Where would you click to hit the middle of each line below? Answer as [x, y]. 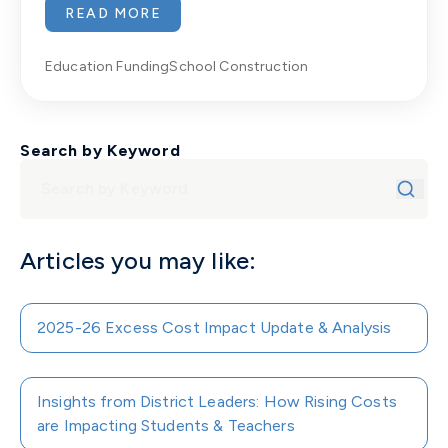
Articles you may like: [138, 260]
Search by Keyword [100, 150]
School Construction [239, 66]
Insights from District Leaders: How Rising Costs [217, 401]
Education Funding [107, 66]
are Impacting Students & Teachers [166, 425]
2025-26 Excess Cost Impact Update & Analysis [214, 327]
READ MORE [113, 13]
